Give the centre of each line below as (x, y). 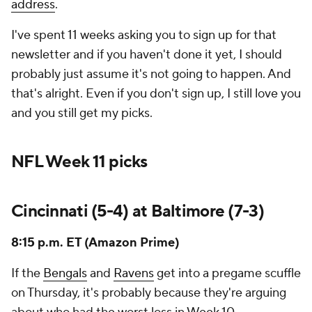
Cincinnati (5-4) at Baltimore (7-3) (138, 211)
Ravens (134, 273)
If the (27, 273)
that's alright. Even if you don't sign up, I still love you (156, 94)
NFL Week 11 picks (79, 162)
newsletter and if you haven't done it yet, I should (147, 55)
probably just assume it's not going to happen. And (151, 74)
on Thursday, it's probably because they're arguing (149, 293)
